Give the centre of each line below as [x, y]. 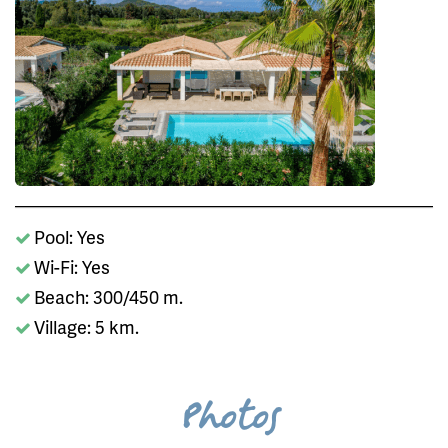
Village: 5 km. [86, 327]
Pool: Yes [69, 237]
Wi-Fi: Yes [72, 267]
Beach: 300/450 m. [108, 297]
